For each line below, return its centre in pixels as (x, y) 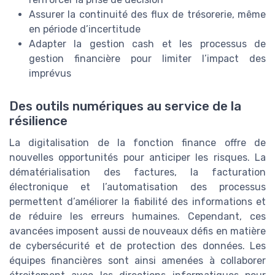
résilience (38, 121)
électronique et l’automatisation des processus (137, 187)
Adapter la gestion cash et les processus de (147, 44)
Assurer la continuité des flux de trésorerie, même (147, 14)
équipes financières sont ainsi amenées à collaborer (137, 260)
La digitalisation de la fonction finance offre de (137, 142)
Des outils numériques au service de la (125, 106)
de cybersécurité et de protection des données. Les (137, 246)
